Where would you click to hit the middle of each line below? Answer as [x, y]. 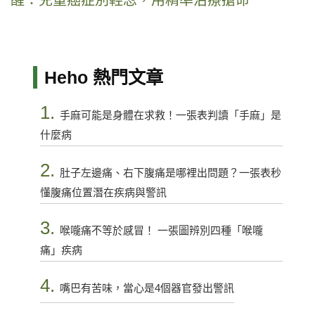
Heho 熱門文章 [103, 78]
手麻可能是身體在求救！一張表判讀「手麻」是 [170, 115]
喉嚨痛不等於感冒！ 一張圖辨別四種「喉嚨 [161, 231]
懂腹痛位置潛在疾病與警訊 [103, 193]
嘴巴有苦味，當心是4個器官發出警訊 [147, 288]
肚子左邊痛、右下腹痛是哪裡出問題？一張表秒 [170, 173]
